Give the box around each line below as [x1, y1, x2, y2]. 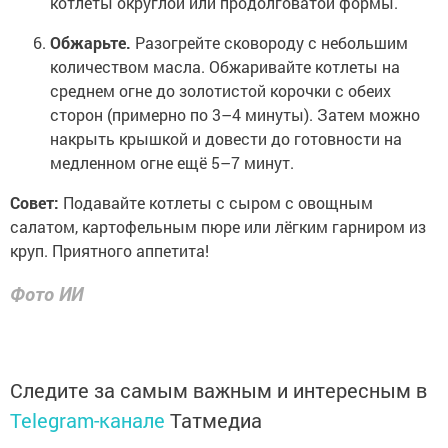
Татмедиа [170, 406, 262, 433]
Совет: [10, 192, 59, 214]
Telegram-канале [10, 406, 165, 433]
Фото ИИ [10, 280, 83, 306]
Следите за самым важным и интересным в [10, 376, 427, 403]
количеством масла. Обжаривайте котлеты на [50, 56, 400, 78]
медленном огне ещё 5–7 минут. [50, 152, 294, 174]
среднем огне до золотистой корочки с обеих [50, 80, 391, 102]
